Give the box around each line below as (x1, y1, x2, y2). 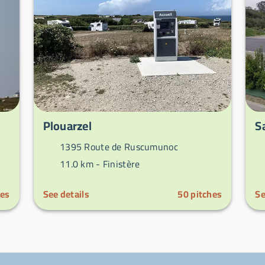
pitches (190, 185, 222, 203)
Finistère (102, 155, 140, 173)
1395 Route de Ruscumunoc (57, 138, 178, 156)
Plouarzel (43, 115, 92, 137)
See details (43, 185, 89, 203)
